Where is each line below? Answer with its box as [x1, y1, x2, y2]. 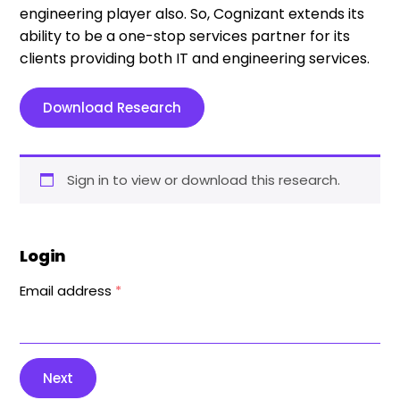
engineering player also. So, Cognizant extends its [20, 4, 365, 24]
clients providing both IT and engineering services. [20, 48, 371, 69]
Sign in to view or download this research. [66, 171, 340, 189]
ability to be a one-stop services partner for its [20, 26, 351, 46]
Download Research [43, 98, 182, 117]
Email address [20, 281, 116, 300]
